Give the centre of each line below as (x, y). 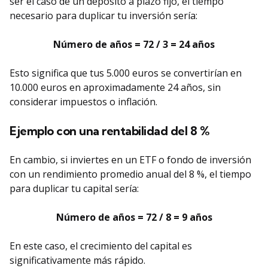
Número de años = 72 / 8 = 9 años (134, 217)
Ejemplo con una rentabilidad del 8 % (109, 130)
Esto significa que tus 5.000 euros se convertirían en (126, 73)
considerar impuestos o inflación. (83, 101)
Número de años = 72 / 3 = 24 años (134, 44)
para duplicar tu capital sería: (74, 188)
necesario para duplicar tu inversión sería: (103, 15)
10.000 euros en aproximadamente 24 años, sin (115, 87)
